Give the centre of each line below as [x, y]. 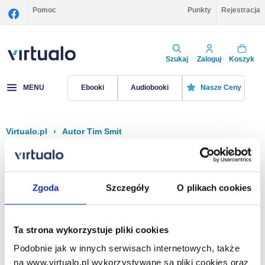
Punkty [199, 10]
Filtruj [69, 159]
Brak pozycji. [45, 214]
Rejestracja [241, 10]
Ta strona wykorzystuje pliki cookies [91, 230]
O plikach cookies [214, 188]
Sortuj [196, 159]
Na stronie [185, 255]
